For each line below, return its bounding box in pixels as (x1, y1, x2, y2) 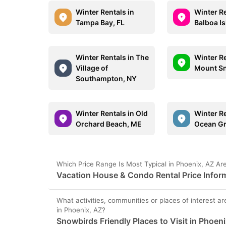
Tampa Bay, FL (76, 18, 125, 27)
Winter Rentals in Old (76, 109, 148, 118)
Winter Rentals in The (76, 53, 149, 62)
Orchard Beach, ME (76, 120, 142, 128)
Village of (76, 64, 108, 72)
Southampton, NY (76, 74, 137, 83)
